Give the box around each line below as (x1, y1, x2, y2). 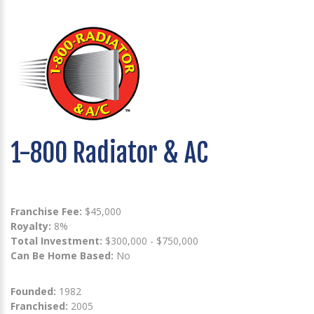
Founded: (11, 284, 56, 298)
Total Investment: (11, 233, 105, 247)
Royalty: (11, 219, 51, 233)
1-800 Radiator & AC (11, 137, 208, 169)
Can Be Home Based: (11, 248, 114, 262)
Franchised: (11, 299, 68, 313)
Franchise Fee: (11, 204, 85, 218)
